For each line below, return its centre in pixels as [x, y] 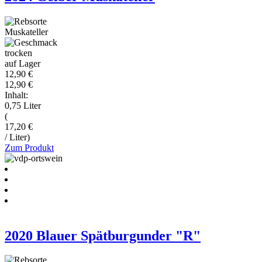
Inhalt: [16, 95]
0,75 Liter [23, 105]
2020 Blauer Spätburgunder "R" [103, 235]
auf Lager [23, 63]
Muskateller [26, 32]
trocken [18, 53]
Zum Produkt [29, 147]
